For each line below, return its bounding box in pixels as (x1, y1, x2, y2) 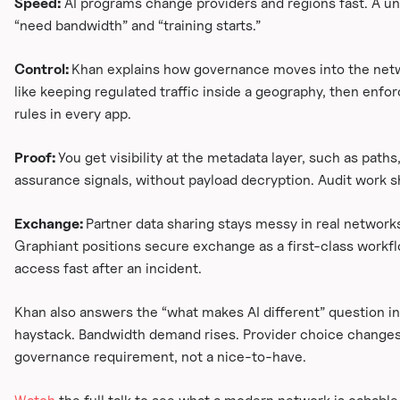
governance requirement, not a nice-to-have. (14, 348, 306, 366)
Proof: (14, 149, 58, 167)
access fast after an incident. (14, 260, 202, 278)
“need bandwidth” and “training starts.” (14, 17, 261, 35)
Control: (14, 61, 71, 79)
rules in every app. (14, 105, 131, 123)
